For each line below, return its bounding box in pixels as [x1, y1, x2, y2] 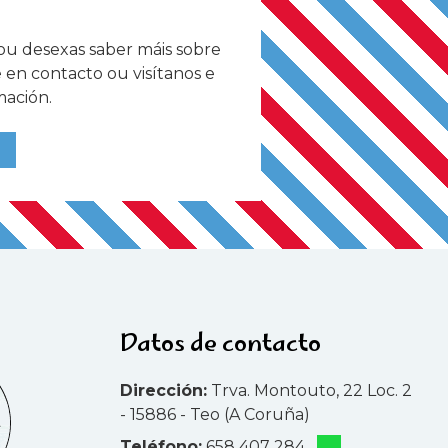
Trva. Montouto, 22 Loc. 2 [211, 380, 413, 400]
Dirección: [120, 380, 208, 400]
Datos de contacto [120, 324, 322, 366]
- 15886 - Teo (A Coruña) [120, 404, 311, 424]
